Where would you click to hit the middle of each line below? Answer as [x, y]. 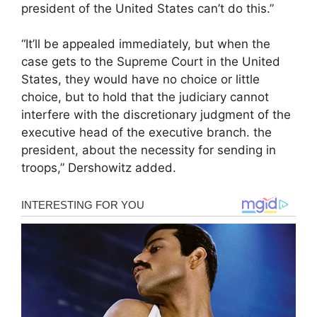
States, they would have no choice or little [140, 80]
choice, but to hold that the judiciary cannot [145, 97]
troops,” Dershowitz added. [99, 168]
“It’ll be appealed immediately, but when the [146, 44]
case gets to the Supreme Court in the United [151, 62]
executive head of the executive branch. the [146, 133]
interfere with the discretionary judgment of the [156, 115]
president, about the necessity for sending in [149, 150]
